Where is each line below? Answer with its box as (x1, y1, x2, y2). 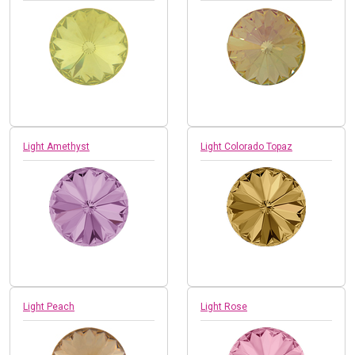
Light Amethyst (23, 140, 90, 152)
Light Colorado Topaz (200, 140, 292, 152)
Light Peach (23, 300, 74, 312)
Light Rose (200, 300, 247, 312)
